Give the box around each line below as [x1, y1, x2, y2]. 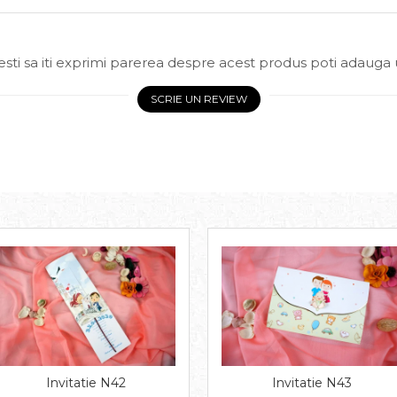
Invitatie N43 [271, 375, 352, 392]
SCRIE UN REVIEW [150, 92, 247, 105]
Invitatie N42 [45, 375, 126, 392]
